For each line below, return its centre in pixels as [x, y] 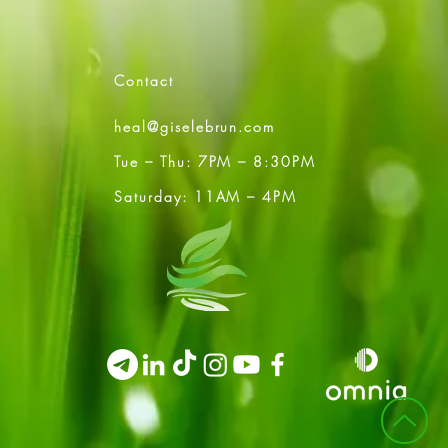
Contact [144, 80]
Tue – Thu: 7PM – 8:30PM [215, 161]
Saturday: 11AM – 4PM [206, 196]
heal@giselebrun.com [195, 126]
